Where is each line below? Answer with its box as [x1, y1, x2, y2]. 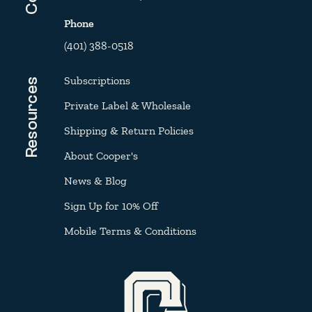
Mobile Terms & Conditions [64, 224, 196, 237]
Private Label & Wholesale [64, 98, 191, 112]
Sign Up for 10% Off [64, 198, 158, 212]
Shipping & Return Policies [64, 123, 194, 137]
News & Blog [64, 173, 127, 187]
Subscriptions [64, 73, 130, 87]
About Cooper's [64, 148, 138, 162]
